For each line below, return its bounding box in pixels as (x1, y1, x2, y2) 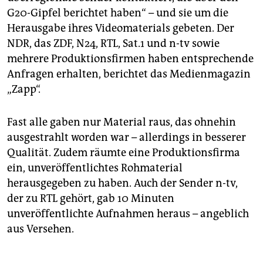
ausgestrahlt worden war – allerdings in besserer (7, 131, 246, 144)
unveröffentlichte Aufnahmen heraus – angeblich (7, 207, 249, 221)
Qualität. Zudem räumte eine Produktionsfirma (7, 146, 240, 160)
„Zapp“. (7, 83, 41, 96)
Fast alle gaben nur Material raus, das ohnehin (7, 116, 236, 129)
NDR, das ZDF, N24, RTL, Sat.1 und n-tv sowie (7, 37, 220, 50)
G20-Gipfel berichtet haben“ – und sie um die (7, 6, 228, 20)
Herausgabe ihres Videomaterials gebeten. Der (7, 22, 234, 35)
